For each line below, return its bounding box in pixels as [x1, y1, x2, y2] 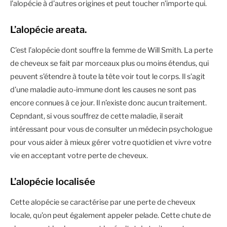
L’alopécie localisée [10, 175, 95, 187]
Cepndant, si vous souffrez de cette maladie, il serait [10, 111, 183, 121]
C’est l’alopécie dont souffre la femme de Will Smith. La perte [10, 45, 213, 55]
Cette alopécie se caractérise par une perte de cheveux [10, 197, 196, 207]
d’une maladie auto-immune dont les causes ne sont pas [10, 85, 196, 94]
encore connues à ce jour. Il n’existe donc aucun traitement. [10, 98, 207, 107]
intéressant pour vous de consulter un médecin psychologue [10, 124, 212, 134]
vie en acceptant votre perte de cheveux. [10, 150, 148, 160]
